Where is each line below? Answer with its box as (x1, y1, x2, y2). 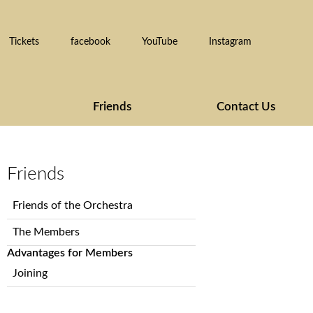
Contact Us (217, 101, 275, 113)
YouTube (142, 37, 178, 48)
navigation (6, 210, 57, 222)
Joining (13, 268, 48, 279)
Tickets (9, 37, 40, 48)
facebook (71, 37, 111, 48)
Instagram (209, 37, 252, 48)
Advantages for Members (7, 247, 133, 259)
